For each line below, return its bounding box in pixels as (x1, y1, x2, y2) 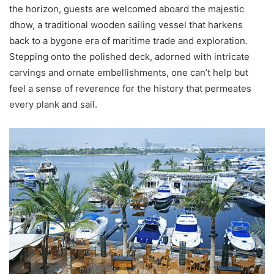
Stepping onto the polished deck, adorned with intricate (9, 50, 250, 62)
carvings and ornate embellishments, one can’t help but (9, 66, 248, 78)
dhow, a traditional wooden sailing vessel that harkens (9, 18, 243, 31)
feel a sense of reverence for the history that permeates (9, 82, 251, 94)
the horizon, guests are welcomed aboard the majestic (9, 2, 244, 15)
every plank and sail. (9, 98, 97, 110)
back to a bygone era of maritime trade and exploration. (9, 34, 248, 46)
